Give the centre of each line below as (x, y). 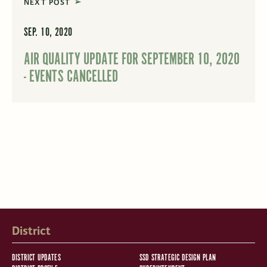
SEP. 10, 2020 (48, 33)
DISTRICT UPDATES (36, 257)
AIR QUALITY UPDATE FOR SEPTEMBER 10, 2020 (131, 60)
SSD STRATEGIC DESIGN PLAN (178, 257)
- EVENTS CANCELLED (71, 77)
